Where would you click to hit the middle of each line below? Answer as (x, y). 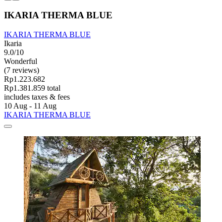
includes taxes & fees (37, 97)
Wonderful (21, 61)
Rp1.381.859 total (32, 88)
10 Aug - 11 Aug (30, 106)
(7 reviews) (22, 70)
